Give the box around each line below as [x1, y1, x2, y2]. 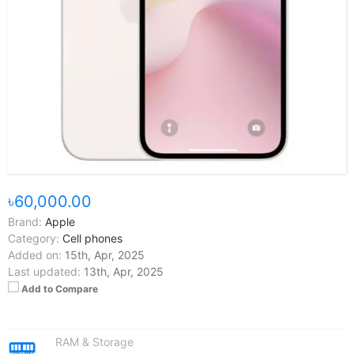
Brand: [8, 215, 42, 228]
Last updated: [8, 265, 81, 278]
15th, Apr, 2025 [62, 248, 145, 262]
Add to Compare [21, 283, 98, 295]
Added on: [8, 248, 62, 262]
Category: [8, 232, 59, 245]
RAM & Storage [55, 335, 134, 348]
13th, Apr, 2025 [81, 265, 164, 278]
